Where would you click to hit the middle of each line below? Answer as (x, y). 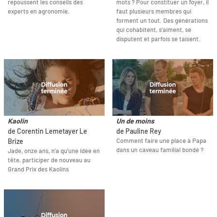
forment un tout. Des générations (162, 21)
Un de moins (135, 121)
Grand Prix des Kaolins (38, 169)
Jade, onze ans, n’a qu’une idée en (54, 151)
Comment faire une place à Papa (161, 141)
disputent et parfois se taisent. (158, 39)
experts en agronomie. (39, 11)
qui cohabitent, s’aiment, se (154, 30)
